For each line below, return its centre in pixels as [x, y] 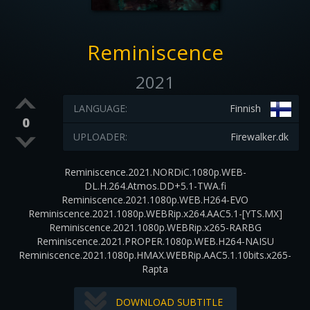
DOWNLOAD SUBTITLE [169, 302]
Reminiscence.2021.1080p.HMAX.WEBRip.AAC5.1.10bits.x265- [155, 255]
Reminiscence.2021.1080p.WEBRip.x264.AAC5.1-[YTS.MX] [155, 213]
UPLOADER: [100, 137]
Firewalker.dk [259, 137]
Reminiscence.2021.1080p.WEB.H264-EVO [155, 200]
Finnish [245, 108]
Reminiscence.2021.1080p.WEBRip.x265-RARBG [155, 227]
